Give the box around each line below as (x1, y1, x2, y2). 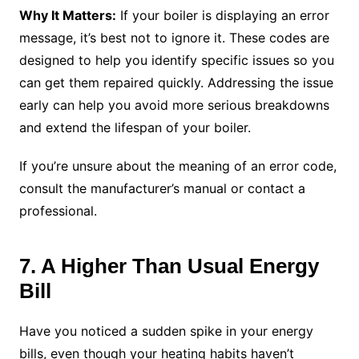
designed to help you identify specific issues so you (18, 52, 334, 69)
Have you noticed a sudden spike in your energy (18, 323, 313, 340)
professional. (18, 203, 97, 220)
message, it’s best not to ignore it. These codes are (18, 30, 329, 46)
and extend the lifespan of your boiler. (18, 119, 251, 136)
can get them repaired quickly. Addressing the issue (18, 75, 333, 91)
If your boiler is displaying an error (115, 7, 329, 24)
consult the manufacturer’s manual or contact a (18, 180, 305, 197)
